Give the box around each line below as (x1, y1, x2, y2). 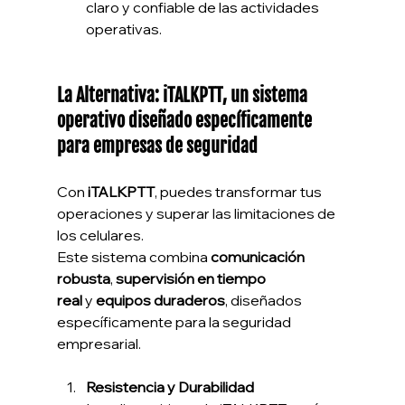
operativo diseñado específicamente (56, 109, 316, 133)
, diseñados (224, 291, 305, 310)
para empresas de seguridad (56, 135, 258, 158)
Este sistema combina (56, 248, 211, 267)
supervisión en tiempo (115, 269, 268, 288)
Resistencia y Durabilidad (85, 378, 254, 397)
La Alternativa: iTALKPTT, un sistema (56, 84, 311, 108)
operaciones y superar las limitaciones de (56, 204, 338, 223)
